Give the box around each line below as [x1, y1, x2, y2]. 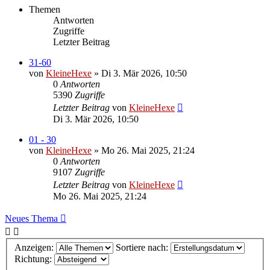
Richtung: [14, 254, 54, 265]
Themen [29, 4, 60, 14]
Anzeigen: [14, 242, 56, 253]
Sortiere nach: [116, 242, 171, 253]
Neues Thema [5, 213, 58, 224]
